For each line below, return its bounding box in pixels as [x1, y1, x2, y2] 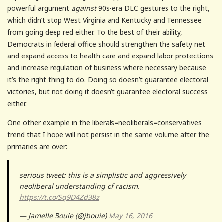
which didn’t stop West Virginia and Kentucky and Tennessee [7, 15, 202, 25]
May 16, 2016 [109, 210, 152, 220]
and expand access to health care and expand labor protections [7, 51, 213, 60]
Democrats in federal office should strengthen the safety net [7, 39, 205, 49]
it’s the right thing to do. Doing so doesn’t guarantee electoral [7, 74, 208, 84]
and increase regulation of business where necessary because [7, 62, 206, 72]
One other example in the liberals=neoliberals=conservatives [7, 117, 202, 127]
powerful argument [7, 3, 71, 13]
